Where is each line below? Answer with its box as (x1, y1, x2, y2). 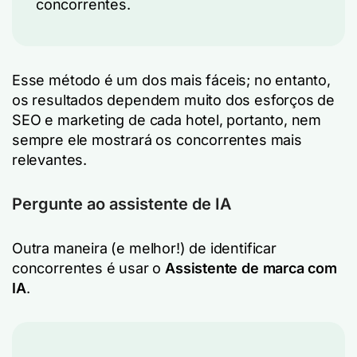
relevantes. (12, 151, 88, 168)
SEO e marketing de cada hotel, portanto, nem (12, 112, 322, 128)
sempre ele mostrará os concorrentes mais (12, 131, 302, 148)
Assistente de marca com (165, 260, 337, 277)
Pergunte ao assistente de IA (12, 194, 232, 214)
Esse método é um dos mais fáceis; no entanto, (12, 72, 331, 88)
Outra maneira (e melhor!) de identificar (12, 240, 277, 257)
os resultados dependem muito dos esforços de (12, 92, 335, 108)
